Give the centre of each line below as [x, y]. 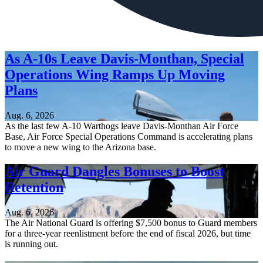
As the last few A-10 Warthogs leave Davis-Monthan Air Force [122, 126]
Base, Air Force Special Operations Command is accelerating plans [129, 136]
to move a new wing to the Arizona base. [80, 147]
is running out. [31, 244]
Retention [34, 188]
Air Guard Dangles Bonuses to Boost [114, 172]
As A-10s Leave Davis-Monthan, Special [124, 58]
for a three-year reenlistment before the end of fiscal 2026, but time [128, 234]
